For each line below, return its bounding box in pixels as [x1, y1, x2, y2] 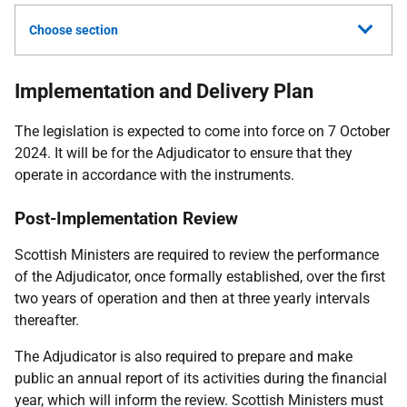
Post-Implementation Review [15, 208, 238, 229]
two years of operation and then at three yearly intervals [15, 290, 370, 307]
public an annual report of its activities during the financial [15, 370, 387, 387]
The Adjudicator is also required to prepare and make [15, 348, 352, 365]
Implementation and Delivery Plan [15, 80, 313, 103]
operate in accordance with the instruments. [15, 166, 294, 184]
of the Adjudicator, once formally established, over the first [15, 268, 385, 285]
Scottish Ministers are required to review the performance [15, 246, 379, 263]
